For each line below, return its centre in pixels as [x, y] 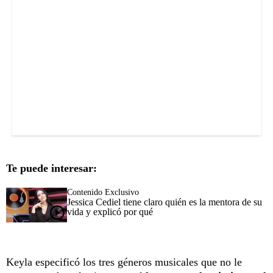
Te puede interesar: [51, 168]
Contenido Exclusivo [103, 192]
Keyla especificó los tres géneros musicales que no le [124, 262]
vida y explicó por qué [110, 211]
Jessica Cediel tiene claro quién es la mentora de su [165, 202]
